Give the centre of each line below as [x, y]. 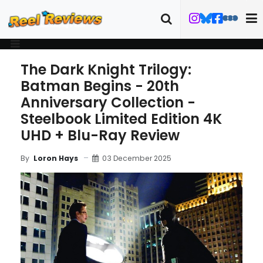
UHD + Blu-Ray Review [100, 135]
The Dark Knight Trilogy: [106, 70]
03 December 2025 [137, 158]
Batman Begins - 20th [100, 86]
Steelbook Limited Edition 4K [121, 119]
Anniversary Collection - [108, 102]
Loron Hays [56, 158]
